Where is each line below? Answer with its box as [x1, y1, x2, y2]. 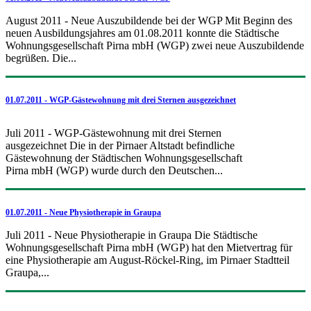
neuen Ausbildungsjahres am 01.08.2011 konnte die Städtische [6, 26, 279, 39]
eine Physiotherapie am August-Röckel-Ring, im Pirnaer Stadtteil [6, 253, 289, 266]
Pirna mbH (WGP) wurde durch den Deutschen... [6, 164, 223, 176]
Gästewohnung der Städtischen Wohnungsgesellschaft [6, 151, 242, 164]
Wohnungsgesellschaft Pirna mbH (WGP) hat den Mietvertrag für [6, 241, 292, 253]
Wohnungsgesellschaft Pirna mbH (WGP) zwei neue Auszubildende [6, 39, 304, 51]
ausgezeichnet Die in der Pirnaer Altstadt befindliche [6, 139, 235, 151]
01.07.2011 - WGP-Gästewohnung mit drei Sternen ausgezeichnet [6, 94, 236, 105]
